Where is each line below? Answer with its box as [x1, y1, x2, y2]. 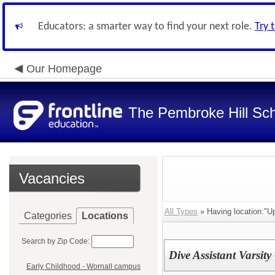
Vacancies [19, 170, 85, 187]
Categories [24, 211, 72, 221]
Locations [82, 211, 128, 221]
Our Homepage [26, 63, 102, 75]
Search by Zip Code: [21, 237, 90, 246]
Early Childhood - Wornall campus [26, 262, 141, 271]
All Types [165, 207, 198, 216]
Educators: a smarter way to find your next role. [38, 21, 255, 33]
